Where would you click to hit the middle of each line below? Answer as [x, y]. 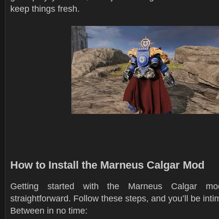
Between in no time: [49, 210]
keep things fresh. [45, 9]
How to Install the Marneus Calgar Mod [107, 165]
